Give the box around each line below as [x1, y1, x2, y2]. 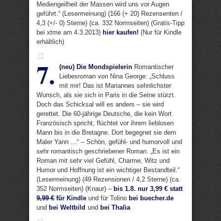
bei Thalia [100, 204, 130, 211]
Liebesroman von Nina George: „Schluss [59, 73, 175, 80]
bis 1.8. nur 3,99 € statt [113, 185, 183, 192]
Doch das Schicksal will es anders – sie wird [37, 101, 164, 108]
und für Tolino [86, 194, 129, 202]
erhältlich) [37, 38, 64, 45]
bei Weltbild [49, 204, 85, 211]
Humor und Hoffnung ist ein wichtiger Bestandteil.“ [37, 166, 180, 174]
